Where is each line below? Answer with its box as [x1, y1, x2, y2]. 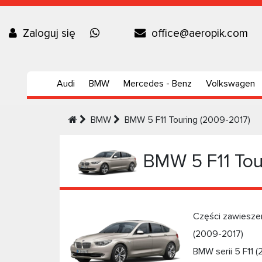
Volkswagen [205, 78, 255, 89]
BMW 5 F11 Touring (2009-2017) [125, 114, 250, 126]
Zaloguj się [23, 26, 75, 40]
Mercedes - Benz [123, 78, 192, 89]
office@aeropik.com [151, 26, 248, 40]
